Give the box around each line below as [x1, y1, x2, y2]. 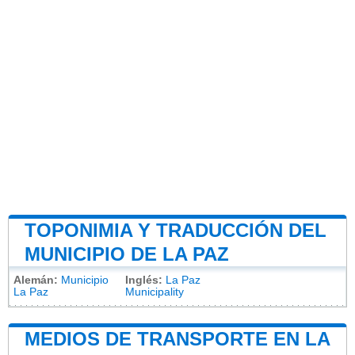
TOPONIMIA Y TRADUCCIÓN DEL [25, 219, 326, 242]
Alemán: [13, 274, 58, 287]
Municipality [125, 286, 184, 299]
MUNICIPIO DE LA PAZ [25, 243, 229, 265]
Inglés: [125, 274, 162, 287]
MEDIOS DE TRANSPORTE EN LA [25, 328, 330, 350]
